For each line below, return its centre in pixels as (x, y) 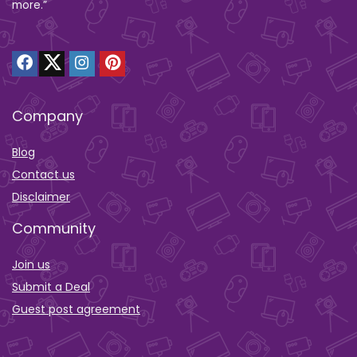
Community (54, 228)
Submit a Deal (51, 286)
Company (47, 116)
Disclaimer (41, 196)
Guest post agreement (76, 309)
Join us (31, 264)
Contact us (43, 174)
